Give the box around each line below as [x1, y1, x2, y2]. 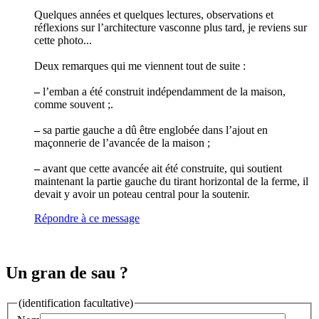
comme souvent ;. [34, 98, 113, 110]
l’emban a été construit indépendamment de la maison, [40, 85, 286, 98]
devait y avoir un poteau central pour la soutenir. [34, 187, 250, 200]
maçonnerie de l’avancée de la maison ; [34, 136, 210, 149]
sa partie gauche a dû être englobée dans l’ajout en [40, 123, 268, 136]
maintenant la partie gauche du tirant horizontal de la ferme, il [34, 174, 308, 187]
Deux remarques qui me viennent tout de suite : [34, 59, 246, 72]
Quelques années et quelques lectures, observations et [34, 8, 273, 21]
